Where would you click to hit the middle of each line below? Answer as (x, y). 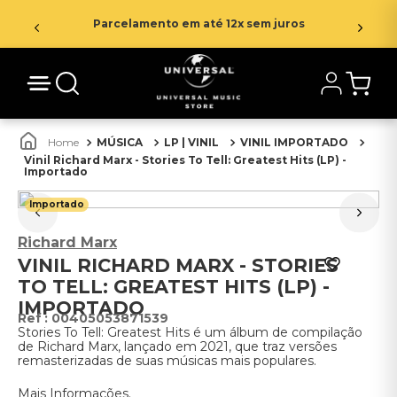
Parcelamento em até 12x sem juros (198, 23)
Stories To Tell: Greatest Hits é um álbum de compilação (190, 332)
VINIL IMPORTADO (294, 142)
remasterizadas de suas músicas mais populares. (167, 361)
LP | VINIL (191, 142)
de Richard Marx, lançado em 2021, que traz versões (177, 346)
